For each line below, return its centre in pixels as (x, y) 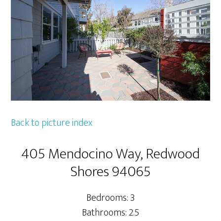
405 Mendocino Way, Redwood (110, 154)
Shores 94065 (110, 171)
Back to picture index (52, 123)
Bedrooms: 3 (110, 198)
